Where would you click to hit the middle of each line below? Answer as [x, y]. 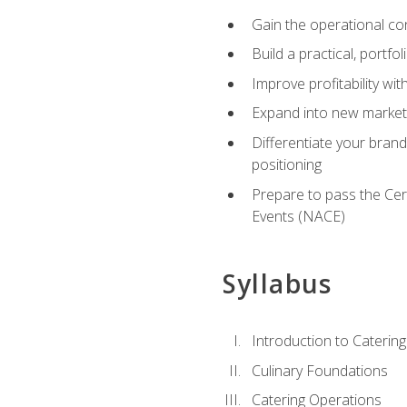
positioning [286, 164]
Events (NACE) [298, 216]
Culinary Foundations [319, 370]
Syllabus [277, 283]
